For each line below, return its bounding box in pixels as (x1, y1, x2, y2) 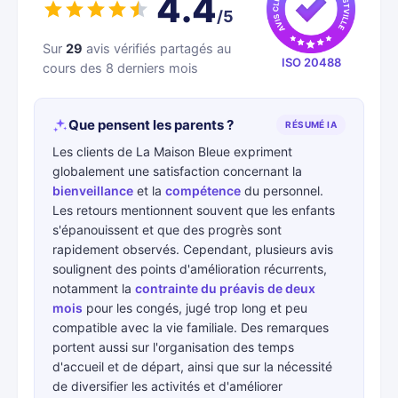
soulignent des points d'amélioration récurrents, (52, 261, 327, 276)
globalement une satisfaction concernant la (52, 163, 302, 179)
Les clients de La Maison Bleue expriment (52, 144, 292, 159)
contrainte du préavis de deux (135, 281, 315, 296)
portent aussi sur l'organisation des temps (52, 339, 294, 354)
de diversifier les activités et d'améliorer (52, 378, 283, 394)
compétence (165, 183, 241, 198)
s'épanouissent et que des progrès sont (52, 222, 282, 237)
